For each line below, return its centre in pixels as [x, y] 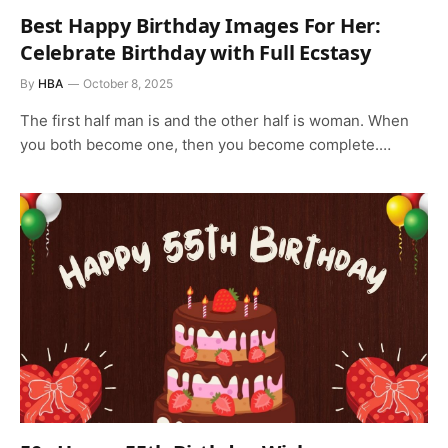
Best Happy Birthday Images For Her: [200, 25]
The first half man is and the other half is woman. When [214, 120]
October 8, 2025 [128, 83]
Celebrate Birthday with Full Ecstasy [195, 52]
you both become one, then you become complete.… [205, 144]
